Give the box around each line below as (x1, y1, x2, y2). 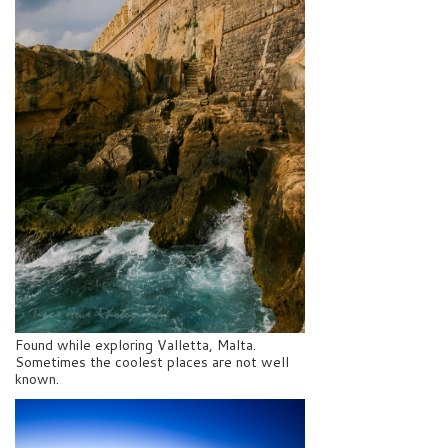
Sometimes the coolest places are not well (15, 352, 289, 373)
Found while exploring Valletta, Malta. (15, 335, 256, 356)
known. (15, 369, 59, 390)
